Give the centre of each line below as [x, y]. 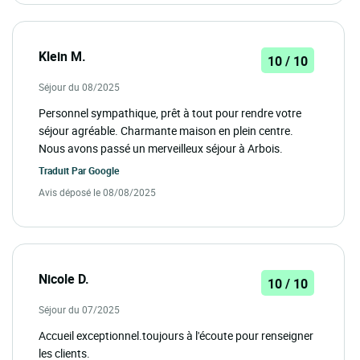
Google [104, 170]
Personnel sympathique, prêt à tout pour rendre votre [170, 112]
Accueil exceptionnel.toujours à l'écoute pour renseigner [176, 335]
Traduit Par [63, 170]
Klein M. [62, 56]
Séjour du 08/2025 [79, 86]
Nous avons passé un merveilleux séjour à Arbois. [161, 148]
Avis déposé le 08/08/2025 [97, 192]
